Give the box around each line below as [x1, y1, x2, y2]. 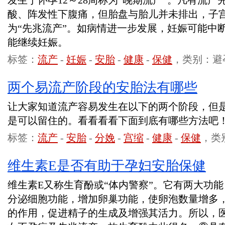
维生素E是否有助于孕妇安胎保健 [8, 158, 206, 173]
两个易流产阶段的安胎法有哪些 [8, 80, 197, 95]
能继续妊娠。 [8, 37, 68, 48]
